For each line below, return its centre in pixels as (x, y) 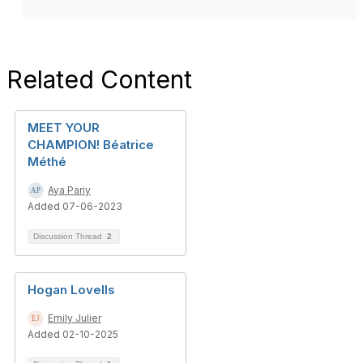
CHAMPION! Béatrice (91, 145)
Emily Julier (75, 318)
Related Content (99, 79)
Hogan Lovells (71, 290)
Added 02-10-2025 (73, 334)
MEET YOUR (64, 128)
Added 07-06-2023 (75, 206)
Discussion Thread (69, 236)
